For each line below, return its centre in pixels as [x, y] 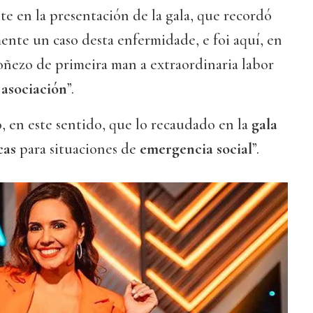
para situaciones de [78, 149]
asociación [34, 89]
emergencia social [196, 149]
